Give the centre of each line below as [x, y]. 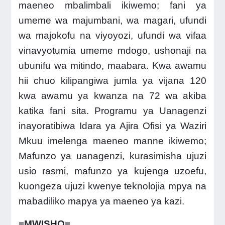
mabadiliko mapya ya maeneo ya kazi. [101, 201]
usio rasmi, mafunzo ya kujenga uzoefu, [113, 171]
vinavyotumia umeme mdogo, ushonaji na [113, 51]
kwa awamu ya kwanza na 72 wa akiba [113, 96]
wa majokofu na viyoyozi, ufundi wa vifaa [113, 36]
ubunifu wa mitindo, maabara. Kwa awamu [113, 66]
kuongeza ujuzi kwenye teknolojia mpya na [113, 186]
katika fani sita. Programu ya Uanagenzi [113, 111]
